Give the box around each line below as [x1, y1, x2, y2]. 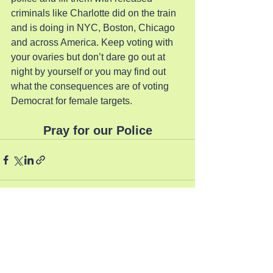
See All [169, 224, 195, 233]
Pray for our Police [43, 124, 152, 137]
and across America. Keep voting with [11, 37, 175, 48]
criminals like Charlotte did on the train [11, 8, 179, 18]
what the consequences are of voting [11, 81, 171, 91]
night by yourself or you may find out [11, 66, 168, 77]
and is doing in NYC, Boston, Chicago [11, 23, 177, 33]
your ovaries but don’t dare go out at [11, 52, 168, 62]
